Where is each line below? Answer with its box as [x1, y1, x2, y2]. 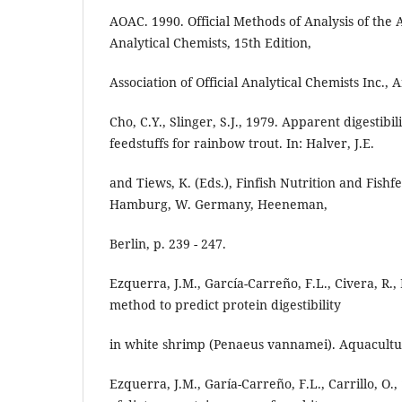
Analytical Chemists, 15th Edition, [109, 33, 311, 51]
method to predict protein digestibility [109, 295, 341, 313]
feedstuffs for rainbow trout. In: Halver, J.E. [109, 134, 374, 152]
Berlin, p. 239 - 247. [109, 234, 226, 252]
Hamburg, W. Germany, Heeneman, [109, 195, 328, 213]
